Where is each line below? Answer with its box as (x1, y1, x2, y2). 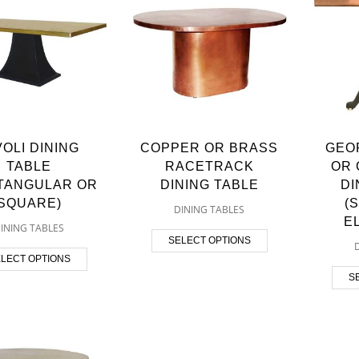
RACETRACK (164, 159, 254, 173)
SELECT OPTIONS (167, 234, 251, 246)
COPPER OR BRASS (140, 140, 279, 155)
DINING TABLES (174, 202, 245, 216)
